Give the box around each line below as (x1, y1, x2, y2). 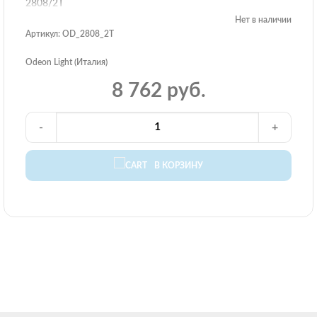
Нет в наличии (235, 15, 292, 24)
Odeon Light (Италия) (25, 57, 108, 67)
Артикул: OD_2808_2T (25, 29, 114, 38)
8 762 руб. (111, 80, 206, 100)
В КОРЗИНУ (154, 161, 203, 171)
